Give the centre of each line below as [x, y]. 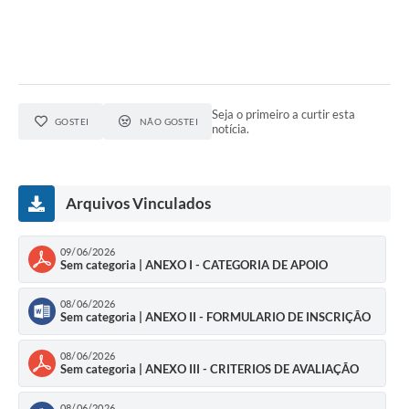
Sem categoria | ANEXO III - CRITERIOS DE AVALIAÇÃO [210, 369]
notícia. [231, 128]
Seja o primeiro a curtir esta [284, 114]
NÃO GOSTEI [169, 121]
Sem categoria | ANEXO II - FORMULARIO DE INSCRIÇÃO [215, 317]
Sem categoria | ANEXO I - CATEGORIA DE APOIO [194, 265]
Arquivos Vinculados [138, 203]
